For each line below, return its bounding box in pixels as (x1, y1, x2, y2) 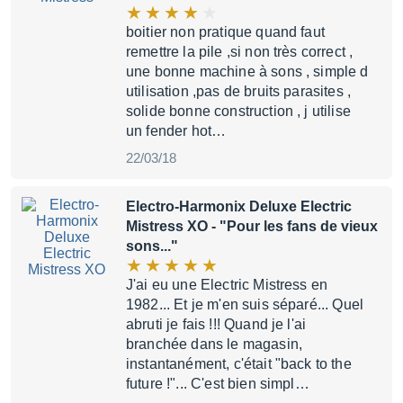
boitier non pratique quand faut (126, 24, 325, 40)
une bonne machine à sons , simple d (126, 64, 369, 79)
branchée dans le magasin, (126, 336, 303, 352)
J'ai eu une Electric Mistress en (126, 277, 328, 292)
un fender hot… (126, 123, 227, 139)
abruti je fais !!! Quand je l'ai (126, 317, 307, 332)
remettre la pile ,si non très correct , (126, 44, 354, 59)
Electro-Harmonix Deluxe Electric (126, 199, 352, 214)
